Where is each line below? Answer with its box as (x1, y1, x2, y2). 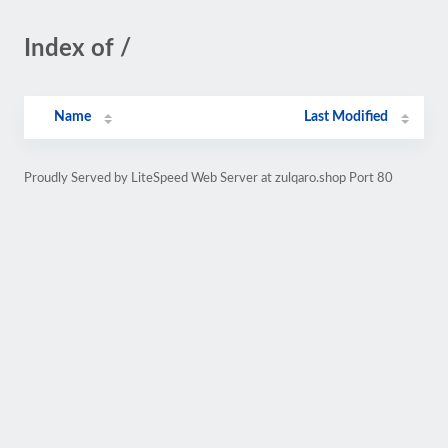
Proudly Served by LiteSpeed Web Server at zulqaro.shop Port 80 (24, 172, 393, 184)
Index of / (24, 37, 131, 61)
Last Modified (304, 110, 389, 124)
